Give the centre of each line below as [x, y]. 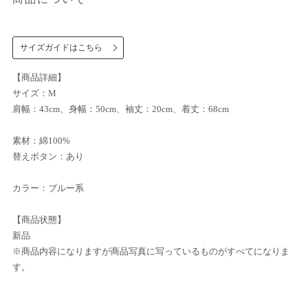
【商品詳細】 [39, 78]
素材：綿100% [41, 141]
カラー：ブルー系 [48, 188]
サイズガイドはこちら [61, 48]
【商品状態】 [39, 220]
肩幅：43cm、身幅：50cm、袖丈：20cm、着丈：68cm [121, 109]
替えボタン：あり [48, 157]
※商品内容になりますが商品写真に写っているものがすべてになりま [151, 252]
